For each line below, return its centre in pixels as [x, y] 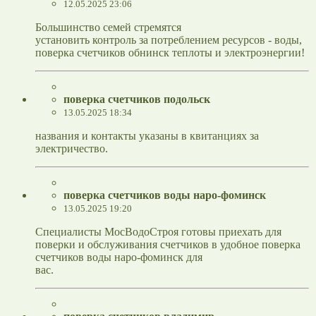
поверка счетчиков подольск [137, 99]
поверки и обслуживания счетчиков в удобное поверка [168, 245]
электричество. [72, 149]
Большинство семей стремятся [108, 28]
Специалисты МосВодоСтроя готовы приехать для [158, 232]
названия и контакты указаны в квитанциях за [147, 136]
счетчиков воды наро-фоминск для [119, 257]
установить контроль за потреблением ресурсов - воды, [169, 40]
